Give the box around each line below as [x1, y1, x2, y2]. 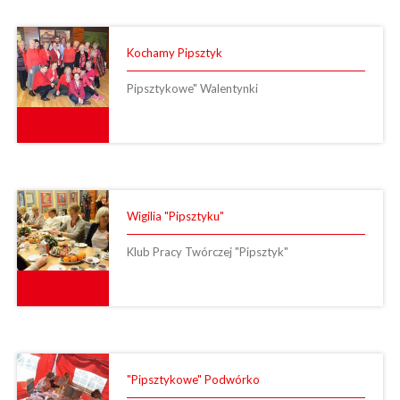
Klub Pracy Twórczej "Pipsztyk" [126, 244, 288, 259]
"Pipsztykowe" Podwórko [126, 371, 260, 387]
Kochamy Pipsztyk [126, 45, 222, 60]
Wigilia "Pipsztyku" [126, 208, 224, 223]
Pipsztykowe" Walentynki [126, 80, 258, 96]
